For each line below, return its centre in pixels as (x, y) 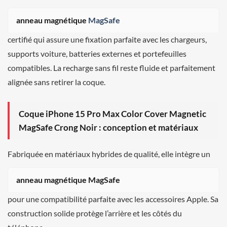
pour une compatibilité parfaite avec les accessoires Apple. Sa (113, 199)
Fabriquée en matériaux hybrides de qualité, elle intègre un (109, 154)
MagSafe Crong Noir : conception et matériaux (108, 127)
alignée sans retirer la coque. (56, 82)
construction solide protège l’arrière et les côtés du (95, 213)
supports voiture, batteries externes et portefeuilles (97, 53)
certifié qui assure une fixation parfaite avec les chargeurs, (107, 39)
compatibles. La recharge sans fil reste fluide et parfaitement (111, 67)
